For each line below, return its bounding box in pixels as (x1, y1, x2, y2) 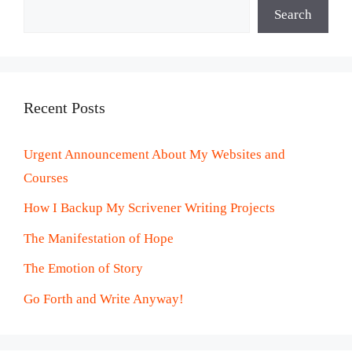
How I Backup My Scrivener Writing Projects (24, 200, 275, 216)
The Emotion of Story (24, 261, 143, 277)
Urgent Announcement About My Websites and (24, 146, 285, 162)
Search (274, 6, 312, 22)
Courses (24, 170, 68, 185)
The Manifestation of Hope (24, 230, 174, 246)
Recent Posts (24, 98, 105, 116)
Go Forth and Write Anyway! (24, 291, 184, 306)
